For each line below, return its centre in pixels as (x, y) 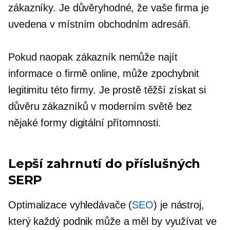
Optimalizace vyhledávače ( (70, 205)
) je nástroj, (179, 205)
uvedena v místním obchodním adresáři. (100, 24)
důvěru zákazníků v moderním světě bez (100, 106)
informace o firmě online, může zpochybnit (104, 73)
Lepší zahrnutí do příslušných (104, 164)
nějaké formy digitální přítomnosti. (85, 123)
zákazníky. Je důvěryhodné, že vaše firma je (109, 8)
